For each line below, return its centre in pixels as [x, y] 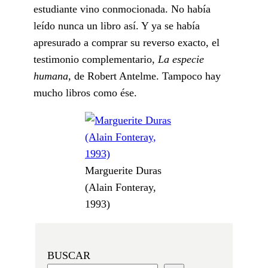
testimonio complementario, [96, 59]
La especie [181, 59]
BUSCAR [69, 255]
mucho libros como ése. [85, 92]
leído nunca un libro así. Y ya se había [117, 25]
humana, [54, 76]
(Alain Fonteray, [121, 187]
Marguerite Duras [123, 170]
